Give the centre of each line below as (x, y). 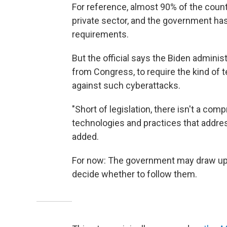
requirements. (100, 34)
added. (85, 137)
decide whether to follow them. (135, 174)
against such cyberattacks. (126, 85)
